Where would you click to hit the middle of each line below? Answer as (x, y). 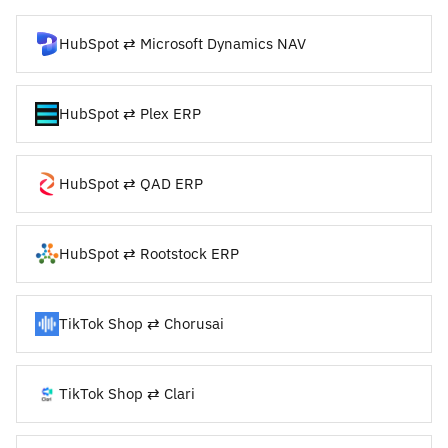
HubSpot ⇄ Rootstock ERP (149, 253)
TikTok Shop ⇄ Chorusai (141, 323)
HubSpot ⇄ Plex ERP (130, 113)
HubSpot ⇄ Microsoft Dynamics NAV (182, 43)
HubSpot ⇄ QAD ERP (131, 183)
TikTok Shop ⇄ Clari (127, 393)
